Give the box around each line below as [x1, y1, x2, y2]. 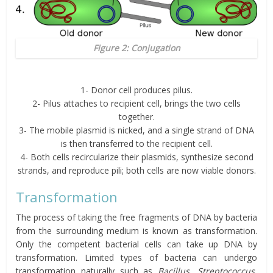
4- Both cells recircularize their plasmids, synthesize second [19, 151, 253, 163]
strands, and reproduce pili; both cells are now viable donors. [17, 165, 256, 177]
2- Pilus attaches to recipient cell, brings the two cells [32, 97, 241, 110]
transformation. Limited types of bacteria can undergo [16, 252, 257, 264]
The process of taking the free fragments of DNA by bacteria [16, 211, 257, 224]
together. [118, 111, 155, 123]
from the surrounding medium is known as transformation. [16, 225, 257, 237]
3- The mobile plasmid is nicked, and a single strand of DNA [19, 124, 254, 136]
